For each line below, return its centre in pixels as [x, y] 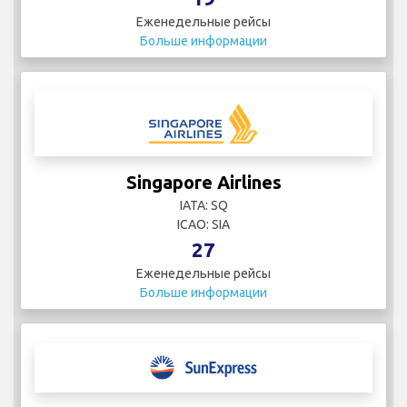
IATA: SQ [203, 205]
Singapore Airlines [203, 182]
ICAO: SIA [203, 224]
